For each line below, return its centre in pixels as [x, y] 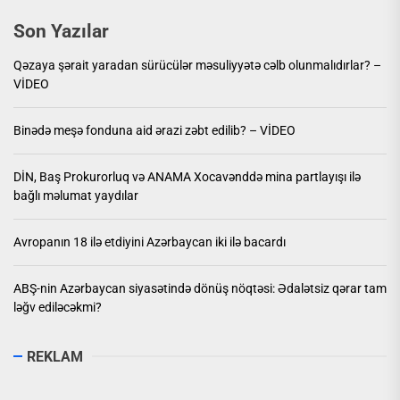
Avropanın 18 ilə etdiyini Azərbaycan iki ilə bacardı [150, 242]
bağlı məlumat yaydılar [76, 195]
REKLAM [55, 356]
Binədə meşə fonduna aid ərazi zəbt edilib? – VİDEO [154, 130]
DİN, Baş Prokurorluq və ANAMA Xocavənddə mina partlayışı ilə [187, 176]
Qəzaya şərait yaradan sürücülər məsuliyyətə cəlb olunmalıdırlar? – [197, 65]
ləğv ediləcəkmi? [58, 307]
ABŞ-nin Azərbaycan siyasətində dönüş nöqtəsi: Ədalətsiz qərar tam [200, 288]
